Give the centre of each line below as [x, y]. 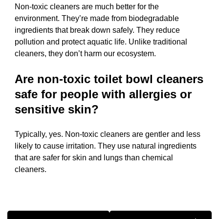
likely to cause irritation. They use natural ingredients [106, 146]
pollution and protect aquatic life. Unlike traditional [101, 42]
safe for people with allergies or [103, 94]
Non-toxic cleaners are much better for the [87, 6]
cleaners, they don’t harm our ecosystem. [85, 53]
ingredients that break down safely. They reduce [97, 30]
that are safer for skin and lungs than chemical [94, 157]
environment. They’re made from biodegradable [97, 18]
